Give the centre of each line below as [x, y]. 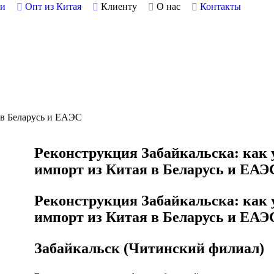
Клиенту [119, 6]
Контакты [220, 6]
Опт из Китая [53, 6]
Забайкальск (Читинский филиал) [149, 248]
